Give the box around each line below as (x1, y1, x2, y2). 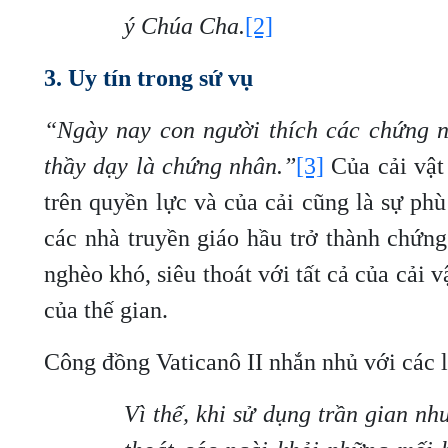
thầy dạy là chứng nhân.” (44, 153, 296, 179)
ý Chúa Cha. (124, 13, 245, 39)
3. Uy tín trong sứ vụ (44, 65, 253, 91)
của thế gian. (44, 297, 168, 323)
